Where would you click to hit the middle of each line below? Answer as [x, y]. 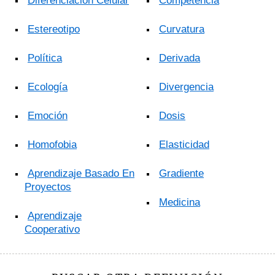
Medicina [180, 203]
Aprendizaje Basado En [81, 174]
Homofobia [52, 145]
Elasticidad [184, 145]
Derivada [180, 58]
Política [45, 58]
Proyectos [48, 187]
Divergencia [186, 87]
